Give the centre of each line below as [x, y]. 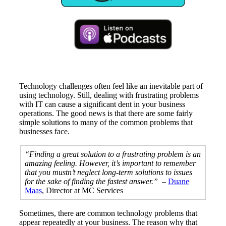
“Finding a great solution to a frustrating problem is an [113, 154]
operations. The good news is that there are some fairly [106, 114]
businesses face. [44, 132]
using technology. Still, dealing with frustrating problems [109, 95]
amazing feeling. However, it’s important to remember [110, 163]
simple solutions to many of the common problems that [106, 123]
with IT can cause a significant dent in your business [102, 104]
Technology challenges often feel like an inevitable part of [111, 86]
